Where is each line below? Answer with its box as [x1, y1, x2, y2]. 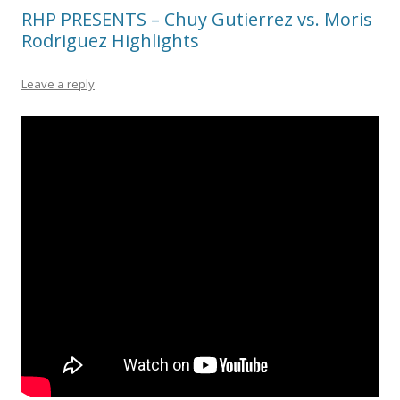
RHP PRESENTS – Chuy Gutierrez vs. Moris [21, 7, 372, 32]
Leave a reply [21, 76, 95, 93]
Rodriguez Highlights [21, 29, 199, 54]
